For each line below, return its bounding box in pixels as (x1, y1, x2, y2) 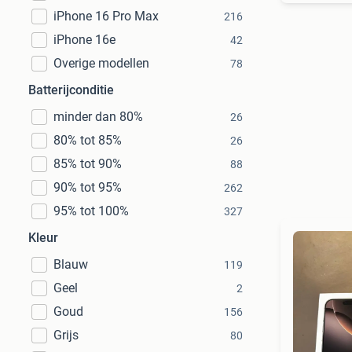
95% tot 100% (53, 203, 129, 218)
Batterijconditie (28, 82, 114, 97)
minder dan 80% (53, 109, 143, 124)
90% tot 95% (53, 180, 122, 195)
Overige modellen (53, 56, 149, 71)
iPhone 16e (53, 32, 115, 47)
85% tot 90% (53, 156, 122, 171)
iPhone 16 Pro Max (53, 9, 159, 24)
